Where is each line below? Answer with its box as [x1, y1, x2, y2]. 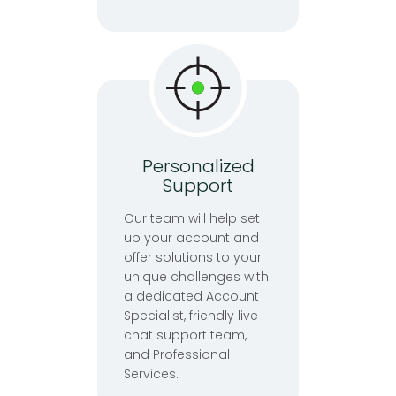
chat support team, [124, 326, 247, 345]
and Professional [124, 346, 230, 364]
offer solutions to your [124, 248, 262, 267]
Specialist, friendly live [124, 307, 258, 325]
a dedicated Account [124, 287, 259, 306]
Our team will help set [124, 209, 260, 228]
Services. [124, 365, 179, 384]
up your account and [124, 229, 259, 247]
